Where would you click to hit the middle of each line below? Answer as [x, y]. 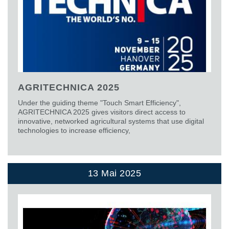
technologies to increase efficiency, [74, 130]
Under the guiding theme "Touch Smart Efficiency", [99, 102]
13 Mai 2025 [114, 173]
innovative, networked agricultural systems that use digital [111, 121]
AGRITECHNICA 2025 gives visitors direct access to [102, 112]
